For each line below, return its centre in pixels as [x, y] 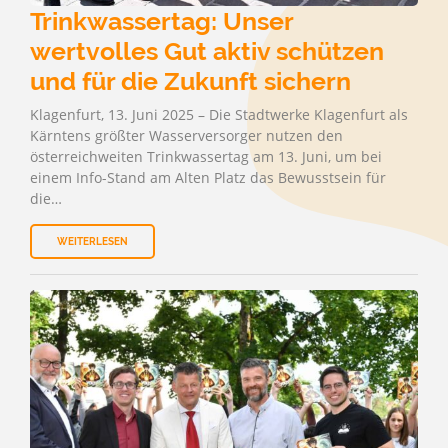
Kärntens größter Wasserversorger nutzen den [186, 135]
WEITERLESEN [92, 241]
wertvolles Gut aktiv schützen [207, 51]
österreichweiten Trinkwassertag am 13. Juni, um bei [206, 156]
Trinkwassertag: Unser [161, 21]
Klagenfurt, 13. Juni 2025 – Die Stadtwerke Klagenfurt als [219, 114]
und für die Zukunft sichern [190, 81]
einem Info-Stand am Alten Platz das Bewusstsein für [208, 177]
